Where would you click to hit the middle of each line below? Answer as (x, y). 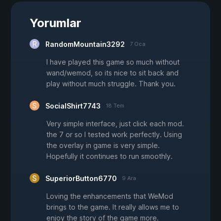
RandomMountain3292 (85, 44)
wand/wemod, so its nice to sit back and (112, 73)
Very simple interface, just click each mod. (115, 123)
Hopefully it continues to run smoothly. (110, 156)
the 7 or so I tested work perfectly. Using (114, 134)
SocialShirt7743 (73, 106)
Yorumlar (55, 23)
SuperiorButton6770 (81, 178)
